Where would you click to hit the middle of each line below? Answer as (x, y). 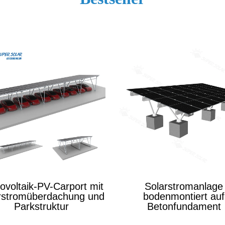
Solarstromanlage (184, 186)
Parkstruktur (41, 206)
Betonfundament (184, 206)
